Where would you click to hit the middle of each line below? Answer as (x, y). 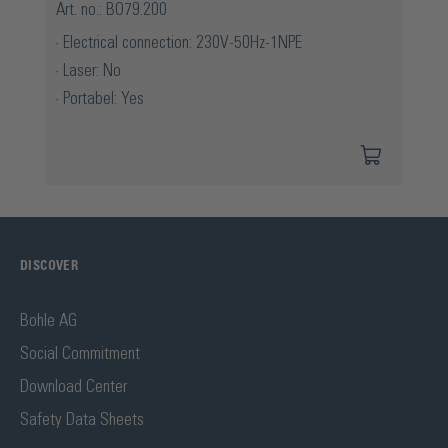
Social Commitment (80, 353)
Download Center (73, 386)
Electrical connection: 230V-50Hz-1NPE (182, 42)
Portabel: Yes (103, 98)
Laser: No (92, 70)
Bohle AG (48, 320)
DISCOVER (49, 266)
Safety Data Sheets (82, 419)
